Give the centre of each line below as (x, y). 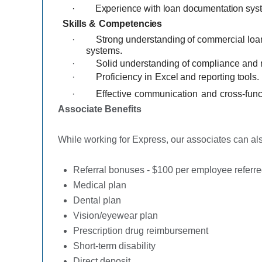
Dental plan (97, 200)
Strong (110, 39)
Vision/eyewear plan (116, 215)
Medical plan (100, 185)
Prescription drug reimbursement (141, 230)
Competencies (130, 24)
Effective (114, 94)
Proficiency (119, 77)
